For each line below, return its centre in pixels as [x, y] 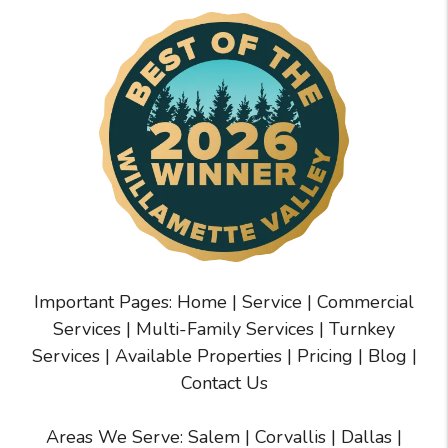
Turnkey [362, 328]
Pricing [324, 355]
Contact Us [224, 382]
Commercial [365, 301]
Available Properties [198, 355]
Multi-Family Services [225, 328]
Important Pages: [105, 301]
